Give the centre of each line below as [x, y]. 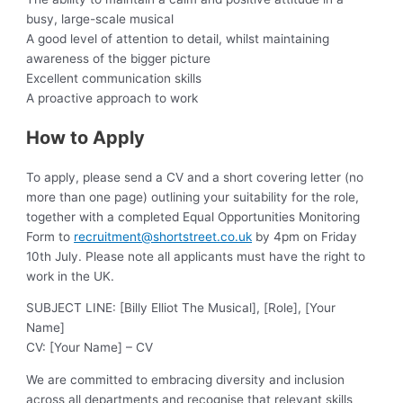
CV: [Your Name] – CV [90, 348]
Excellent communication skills [114, 78]
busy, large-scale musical [100, 18]
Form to [50, 236]
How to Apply [86, 137]
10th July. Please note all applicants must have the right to [196, 256]
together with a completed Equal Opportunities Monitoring [193, 216]
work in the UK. [71, 276]
